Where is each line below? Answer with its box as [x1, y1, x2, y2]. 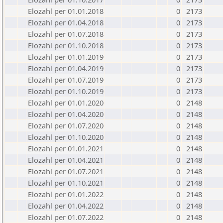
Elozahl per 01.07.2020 [28, 120, 104, 130]
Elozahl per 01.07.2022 [28, 212, 104, 222]
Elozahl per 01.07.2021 [28, 166, 104, 176]
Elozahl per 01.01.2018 [28, 6, 104, 16]
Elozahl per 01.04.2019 [28, 63, 104, 73]
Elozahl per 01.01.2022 [28, 189, 104, 199]
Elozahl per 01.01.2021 [28, 143, 104, 153]
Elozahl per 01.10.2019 [28, 86, 104, 96]
